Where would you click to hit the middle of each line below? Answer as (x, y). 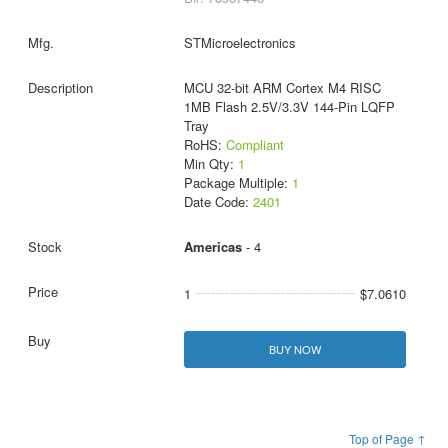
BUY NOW (294, 349)
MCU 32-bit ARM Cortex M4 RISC (282, 88)
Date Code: (218, 202)
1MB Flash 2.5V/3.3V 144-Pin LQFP (289, 107)
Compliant (254, 145)
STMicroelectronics (239, 43)
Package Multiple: (237, 183)
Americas (212, 247)
